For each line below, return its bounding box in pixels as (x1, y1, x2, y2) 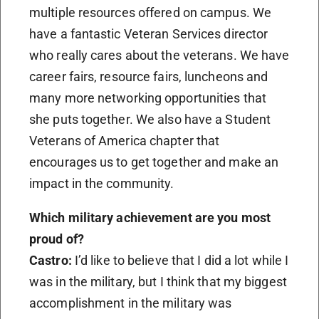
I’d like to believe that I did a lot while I (71, 252, 289, 268)
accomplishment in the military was (29, 295, 232, 310)
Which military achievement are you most (29, 209, 271, 225)
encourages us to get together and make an (29, 154, 279, 169)
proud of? (29, 231, 84, 246)
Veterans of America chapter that (29, 132, 220, 148)
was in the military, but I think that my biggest (29, 273, 287, 289)
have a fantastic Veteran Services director (29, 26, 268, 41)
